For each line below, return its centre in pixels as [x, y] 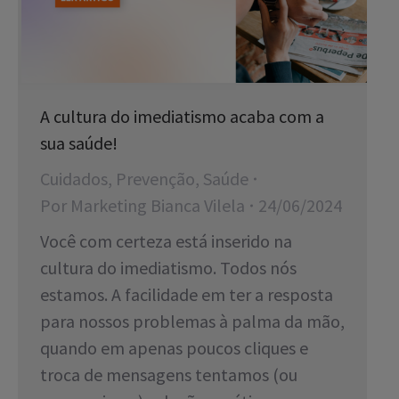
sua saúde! [79, 142]
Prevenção [155, 178]
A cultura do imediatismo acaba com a [182, 116]
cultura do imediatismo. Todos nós [168, 267]
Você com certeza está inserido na [166, 240]
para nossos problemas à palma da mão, [192, 321]
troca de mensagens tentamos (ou [169, 374]
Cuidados [74, 178]
